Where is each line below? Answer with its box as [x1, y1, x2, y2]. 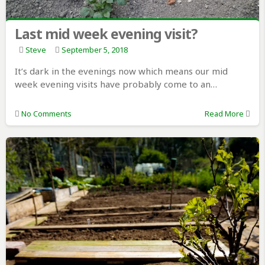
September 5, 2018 [61, 44, 128, 56]
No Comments [21, 108, 72, 119]
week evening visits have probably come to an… [14, 78, 217, 91]
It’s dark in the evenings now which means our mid [14, 65, 228, 77]
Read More [204, 108, 244, 119]
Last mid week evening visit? [14, 24, 198, 44]
